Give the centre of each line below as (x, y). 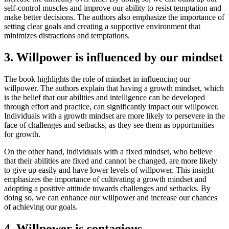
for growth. (22, 134)
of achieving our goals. (41, 207)
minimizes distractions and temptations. (67, 36)
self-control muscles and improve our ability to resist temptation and (113, 8)
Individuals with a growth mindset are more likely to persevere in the (114, 116)
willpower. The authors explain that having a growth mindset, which (114, 88)
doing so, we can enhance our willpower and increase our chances (111, 197)
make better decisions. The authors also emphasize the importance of (114, 17)
